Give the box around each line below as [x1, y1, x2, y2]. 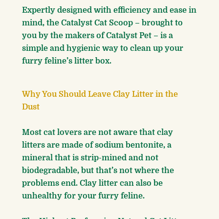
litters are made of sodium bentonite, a [22, 141, 172, 150]
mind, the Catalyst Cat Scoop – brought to [22, 19, 183, 28]
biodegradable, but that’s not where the [22, 166, 174, 175]
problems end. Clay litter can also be [22, 179, 163, 188]
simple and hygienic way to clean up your [22, 44, 183, 53]
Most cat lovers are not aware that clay [22, 128, 173, 137]
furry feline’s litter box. [22, 57, 111, 66]
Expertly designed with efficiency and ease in [22, 6, 197, 15]
